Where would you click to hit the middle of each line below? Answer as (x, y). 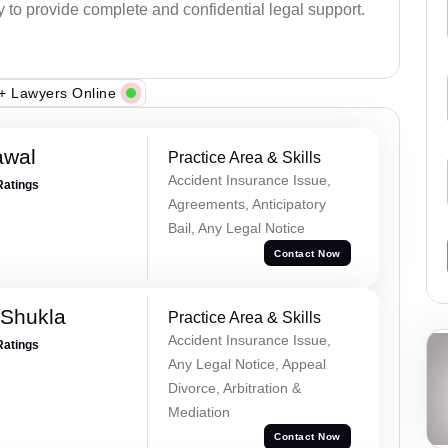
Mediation (198, 411)
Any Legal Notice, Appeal (246, 363)
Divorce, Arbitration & (234, 387)
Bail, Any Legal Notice (236, 228)
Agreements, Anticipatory (246, 204)
